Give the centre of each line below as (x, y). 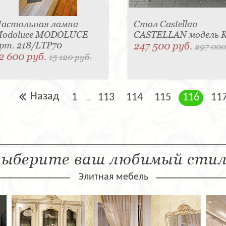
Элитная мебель (113, 177)
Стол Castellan (165, 24)
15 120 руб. (70, 57)
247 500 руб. (164, 46)
